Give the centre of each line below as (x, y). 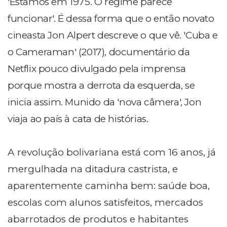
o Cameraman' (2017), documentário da (99, 52)
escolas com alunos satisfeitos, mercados (105, 203)
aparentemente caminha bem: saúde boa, (109, 186)
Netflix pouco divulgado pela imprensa (97, 69)
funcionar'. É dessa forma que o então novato (111, 19)
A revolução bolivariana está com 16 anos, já (112, 153)
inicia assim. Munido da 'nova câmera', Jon (105, 102)
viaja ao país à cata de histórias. (78, 119)
